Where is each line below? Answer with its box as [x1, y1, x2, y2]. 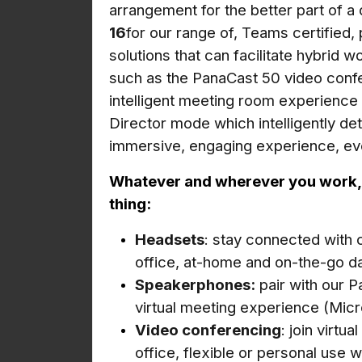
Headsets [135, 229, 204, 249]
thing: [109, 194, 151, 213]
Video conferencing [135, 320, 281, 339]
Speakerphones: [135, 275, 255, 294]
